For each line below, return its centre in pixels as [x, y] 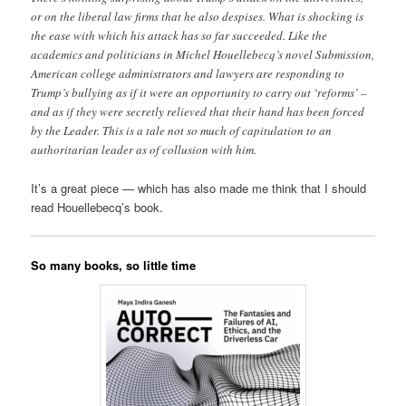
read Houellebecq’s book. [97, 208]
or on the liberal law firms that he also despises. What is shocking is [198, 17]
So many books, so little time [114, 266]
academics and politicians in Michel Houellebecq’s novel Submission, [203, 55]
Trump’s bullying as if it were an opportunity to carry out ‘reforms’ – [199, 93]
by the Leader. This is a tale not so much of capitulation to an [182, 131]
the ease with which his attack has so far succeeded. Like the [179, 36]
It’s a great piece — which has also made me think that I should [199, 188]
